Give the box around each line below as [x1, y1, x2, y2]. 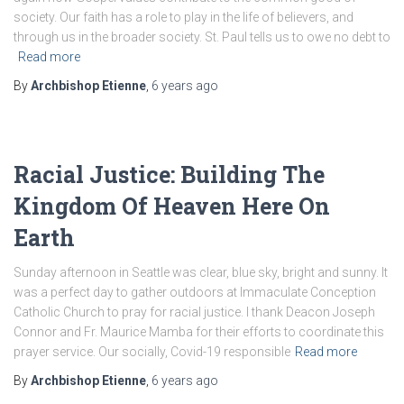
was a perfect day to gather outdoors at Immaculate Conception [14, 285, 376, 299]
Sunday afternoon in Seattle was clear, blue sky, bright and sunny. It [14, 265, 388, 280]
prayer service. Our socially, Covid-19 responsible [14, 344, 290, 359]
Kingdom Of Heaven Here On [14, 191, 330, 221]
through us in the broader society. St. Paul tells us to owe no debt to [14, 30, 390, 44]
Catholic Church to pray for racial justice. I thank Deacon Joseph [14, 305, 375, 319]
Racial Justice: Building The [14, 160, 325, 189]
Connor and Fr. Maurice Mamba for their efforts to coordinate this [14, 325, 384, 339]
